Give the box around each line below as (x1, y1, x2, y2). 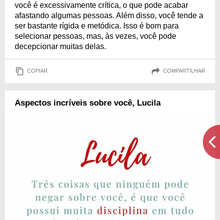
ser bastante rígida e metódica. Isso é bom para (15, 21, 179, 30)
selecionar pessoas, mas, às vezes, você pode (15, 31, 176, 40)
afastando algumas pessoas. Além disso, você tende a (15, 11, 203, 20)
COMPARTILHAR (163, 68, 205, 74)
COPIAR (27, 68, 48, 74)
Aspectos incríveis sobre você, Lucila (15, 98, 161, 108)
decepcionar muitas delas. (15, 42, 106, 51)
